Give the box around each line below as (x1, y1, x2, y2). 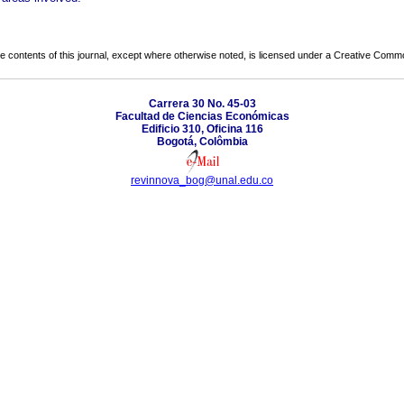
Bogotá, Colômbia (156, 134, 248, 148)
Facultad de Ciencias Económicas (115, 109, 289, 123)
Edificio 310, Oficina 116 (141, 122, 263, 135)
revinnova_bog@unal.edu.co (131, 173, 273, 187)
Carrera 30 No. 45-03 (148, 96, 256, 110)
